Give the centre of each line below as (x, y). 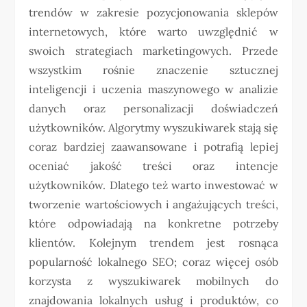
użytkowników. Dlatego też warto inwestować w (153, 185)
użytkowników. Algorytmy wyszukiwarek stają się (153, 128)
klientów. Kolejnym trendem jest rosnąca (153, 243)
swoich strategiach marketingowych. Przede (153, 51)
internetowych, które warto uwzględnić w (153, 32)
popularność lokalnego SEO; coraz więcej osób (153, 262)
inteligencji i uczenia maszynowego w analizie (153, 89)
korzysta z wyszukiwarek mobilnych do (153, 281)
